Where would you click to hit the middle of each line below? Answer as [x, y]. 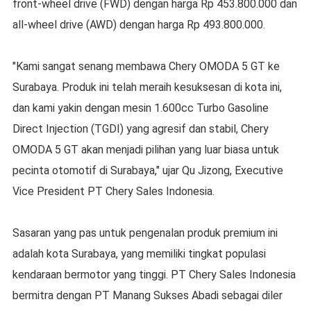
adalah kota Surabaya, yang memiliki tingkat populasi [139, 254]
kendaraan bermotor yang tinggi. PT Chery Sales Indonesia [154, 275]
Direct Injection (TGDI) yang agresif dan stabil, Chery [140, 129]
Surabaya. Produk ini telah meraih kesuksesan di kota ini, [147, 87]
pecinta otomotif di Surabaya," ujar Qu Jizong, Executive [148, 171]
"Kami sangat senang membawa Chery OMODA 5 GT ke [146, 67]
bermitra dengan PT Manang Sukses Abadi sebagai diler [147, 296]
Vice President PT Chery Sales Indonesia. [113, 192]
